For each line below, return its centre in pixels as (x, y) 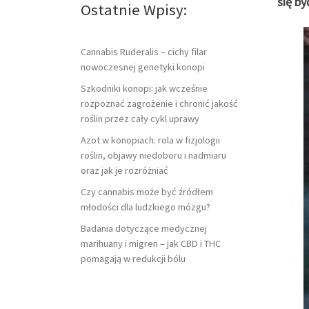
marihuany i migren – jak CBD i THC (151, 243)
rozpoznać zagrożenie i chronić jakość (159, 103)
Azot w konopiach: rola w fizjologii (150, 140)
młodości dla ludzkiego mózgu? (146, 207)
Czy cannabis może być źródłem (147, 191)
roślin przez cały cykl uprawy (140, 118)
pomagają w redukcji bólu (133, 258)
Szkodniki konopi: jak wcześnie (144, 88)
